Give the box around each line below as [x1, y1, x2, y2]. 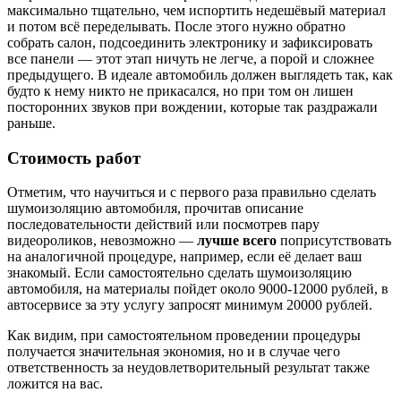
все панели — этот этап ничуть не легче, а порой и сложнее [7, 51, 374, 67]
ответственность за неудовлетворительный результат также [7, 360, 370, 376]
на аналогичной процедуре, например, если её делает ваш [7, 249, 362, 265]
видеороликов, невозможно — [7, 233, 197, 249]
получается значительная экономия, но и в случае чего [7, 344, 340, 360]
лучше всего [197, 233, 277, 249]
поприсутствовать [277, 233, 391, 249]
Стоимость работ [7, 148, 141, 167]
